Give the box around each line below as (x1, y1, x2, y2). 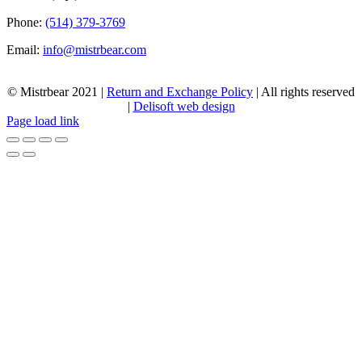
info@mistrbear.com (43, 42, 146, 57)
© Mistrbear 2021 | (7, 84, 107, 99)
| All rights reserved (253, 84, 355, 99)
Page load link (6, 113, 79, 128)
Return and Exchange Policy (107, 84, 253, 99)
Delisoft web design (133, 99, 235, 113)
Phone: (6, 15, 45, 29)
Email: (6, 42, 43, 57)
